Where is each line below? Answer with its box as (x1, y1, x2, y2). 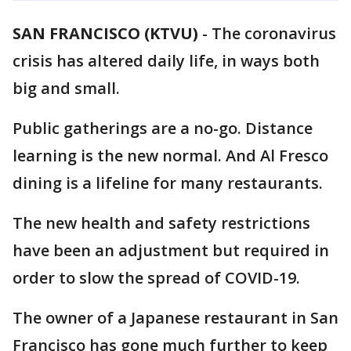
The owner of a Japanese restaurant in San (13, 307, 338, 328)
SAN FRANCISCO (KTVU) (13, 23, 198, 44)
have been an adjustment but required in (13, 240, 329, 261)
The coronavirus (212, 23, 336, 44)
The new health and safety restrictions (13, 212, 310, 233)
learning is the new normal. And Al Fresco (13, 145, 328, 166)
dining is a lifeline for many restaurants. (13, 172, 327, 194)
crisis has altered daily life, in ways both (13, 50, 320, 71)
